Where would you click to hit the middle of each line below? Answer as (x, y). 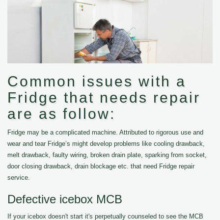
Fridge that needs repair (104, 97)
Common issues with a (97, 81)
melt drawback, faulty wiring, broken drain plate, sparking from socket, (107, 155)
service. (19, 178)
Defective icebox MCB (65, 199)
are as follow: (61, 114)
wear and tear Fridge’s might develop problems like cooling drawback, (106, 144)
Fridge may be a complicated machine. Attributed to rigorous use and (105, 132)
